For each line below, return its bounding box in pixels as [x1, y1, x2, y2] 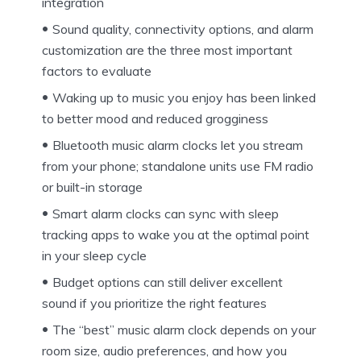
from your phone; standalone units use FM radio [42, 158, 313, 175]
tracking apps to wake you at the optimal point [42, 226, 309, 243]
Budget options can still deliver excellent [52, 274, 283, 291]
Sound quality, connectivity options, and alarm [52, 21, 313, 38]
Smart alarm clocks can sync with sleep [52, 205, 279, 222]
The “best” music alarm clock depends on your [52, 322, 316, 338]
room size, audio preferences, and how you [42, 342, 287, 359]
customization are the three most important [42, 42, 293, 59]
